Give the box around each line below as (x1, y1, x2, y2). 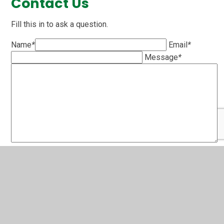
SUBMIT (19, 156, 52, 166)
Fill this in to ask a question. (11, 19, 108, 29)
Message (144, 52, 178, 62)
